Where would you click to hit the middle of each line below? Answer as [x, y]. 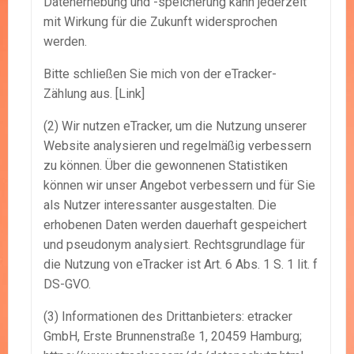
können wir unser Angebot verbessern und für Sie [179, 186]
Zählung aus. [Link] [94, 94]
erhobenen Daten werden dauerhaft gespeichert [175, 225]
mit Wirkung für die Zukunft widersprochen [160, 22]
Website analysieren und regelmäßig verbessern [177, 146]
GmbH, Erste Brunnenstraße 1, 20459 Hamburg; [173, 337]
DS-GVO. [67, 284]
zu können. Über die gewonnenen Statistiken [166, 166]
